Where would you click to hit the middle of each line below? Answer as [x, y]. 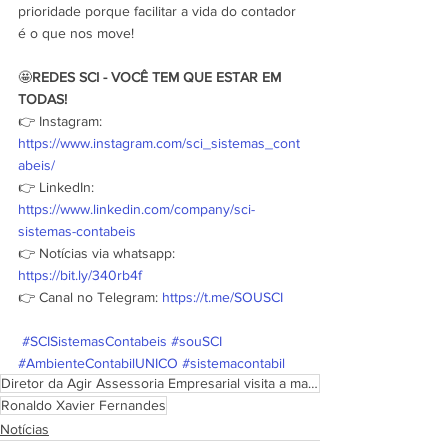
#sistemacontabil [233, 363]
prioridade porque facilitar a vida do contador [159, 11]
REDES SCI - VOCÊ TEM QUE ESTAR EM [158, 77]
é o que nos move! [78, 33]
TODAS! [42, 99]
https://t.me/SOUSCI [222, 297]
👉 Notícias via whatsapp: [98, 253]
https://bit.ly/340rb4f [80, 275]
